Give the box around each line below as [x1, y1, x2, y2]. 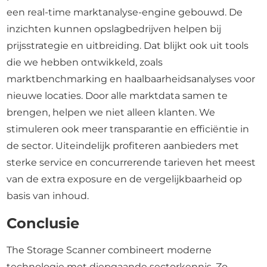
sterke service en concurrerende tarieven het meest [7, 157, 256, 168]
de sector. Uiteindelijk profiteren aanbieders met [7, 140, 240, 151]
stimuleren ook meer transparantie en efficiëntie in [7, 123, 250, 135]
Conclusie [7, 215, 80, 232]
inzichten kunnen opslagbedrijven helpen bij [7, 23, 222, 35]
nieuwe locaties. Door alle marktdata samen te [7, 90, 228, 101]
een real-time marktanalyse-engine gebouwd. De [7, 7, 243, 18]
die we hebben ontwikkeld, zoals [7, 57, 163, 68]
